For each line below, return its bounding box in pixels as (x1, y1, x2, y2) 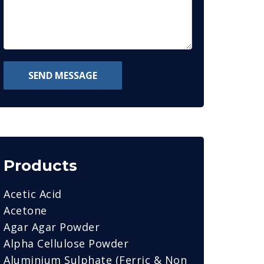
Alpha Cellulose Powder (4, 236, 128, 250)
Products (4, 156, 77, 175)
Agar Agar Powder (4, 220, 100, 234)
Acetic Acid (4, 187, 62, 201)
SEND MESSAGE (28, 69, 97, 82)
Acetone (4, 203, 47, 217)
